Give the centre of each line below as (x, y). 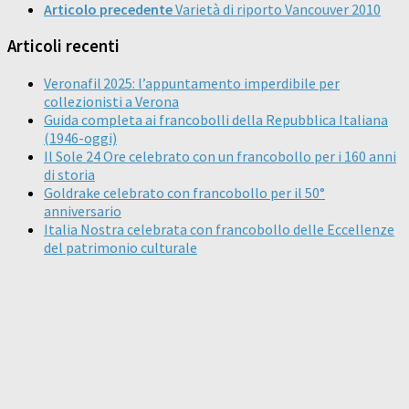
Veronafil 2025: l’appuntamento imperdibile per (192, 83)
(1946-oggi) (80, 137)
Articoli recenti (63, 46)
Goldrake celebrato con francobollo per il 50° (184, 192)
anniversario (83, 210)
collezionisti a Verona (111, 101)
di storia (69, 174)
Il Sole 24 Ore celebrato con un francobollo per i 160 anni (220, 156)
